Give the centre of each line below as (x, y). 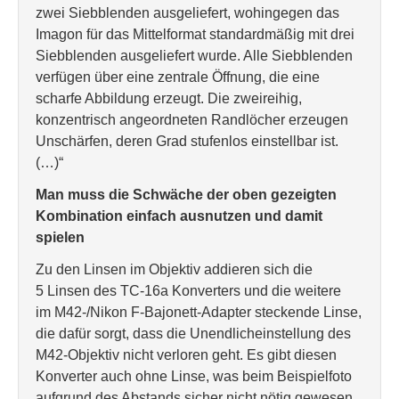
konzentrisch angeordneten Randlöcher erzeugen (192, 120)
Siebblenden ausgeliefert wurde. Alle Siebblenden (194, 56)
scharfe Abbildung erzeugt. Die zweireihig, (169, 98)
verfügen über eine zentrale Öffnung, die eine (178, 77)
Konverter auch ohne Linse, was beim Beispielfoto (194, 376)
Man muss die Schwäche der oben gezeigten (186, 195)
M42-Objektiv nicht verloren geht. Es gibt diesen (186, 355)
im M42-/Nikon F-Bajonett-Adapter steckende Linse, (199, 312)
